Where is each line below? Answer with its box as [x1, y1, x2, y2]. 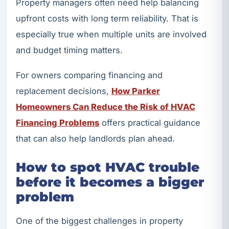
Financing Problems [16, 118, 99, 128]
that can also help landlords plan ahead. [16, 133, 175, 144]
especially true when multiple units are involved [16, 29, 207, 40]
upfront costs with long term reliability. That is [16, 13, 198, 24]
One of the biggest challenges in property [16, 215, 183, 226]
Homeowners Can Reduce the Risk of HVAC [16, 102, 195, 112]
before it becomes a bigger [16, 174, 204, 190]
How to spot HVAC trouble [16, 159, 199, 175]
